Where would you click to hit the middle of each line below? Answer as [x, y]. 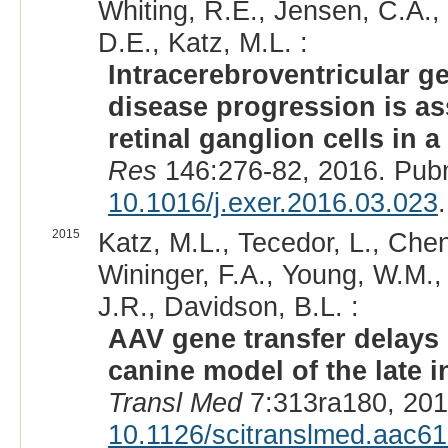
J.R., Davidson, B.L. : [228, 307]
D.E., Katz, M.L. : [202, 43]
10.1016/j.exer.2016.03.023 [272, 203]
